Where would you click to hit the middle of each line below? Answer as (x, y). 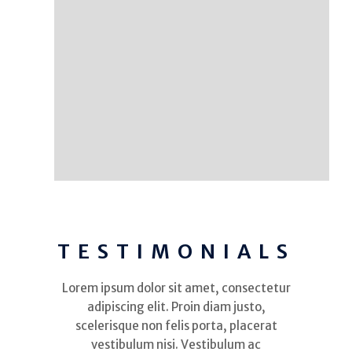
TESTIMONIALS (176, 252)
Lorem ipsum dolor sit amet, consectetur (176, 288)
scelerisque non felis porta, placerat (176, 326)
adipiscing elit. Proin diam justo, (176, 307)
